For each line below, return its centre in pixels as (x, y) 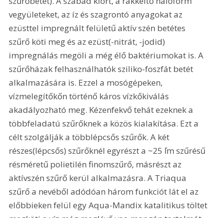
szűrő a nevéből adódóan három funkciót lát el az (105, 191)
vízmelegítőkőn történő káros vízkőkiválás (90, 96)
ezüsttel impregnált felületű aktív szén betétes (98, 28)
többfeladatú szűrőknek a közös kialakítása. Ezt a (105, 123)
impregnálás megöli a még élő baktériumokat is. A (107, 55)
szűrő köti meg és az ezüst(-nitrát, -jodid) (88, 41)
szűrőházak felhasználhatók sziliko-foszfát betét (102, 69)
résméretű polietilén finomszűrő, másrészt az (96, 164)
